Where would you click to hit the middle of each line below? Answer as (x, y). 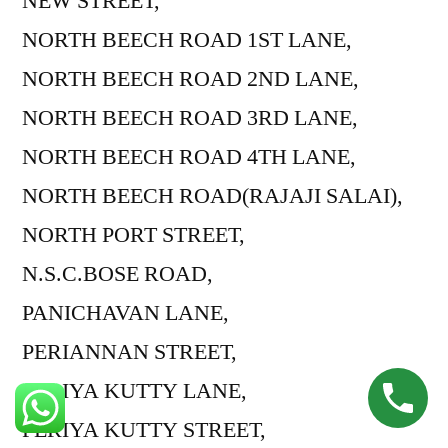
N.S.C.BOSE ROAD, (117, 273)
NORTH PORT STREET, (133, 234)
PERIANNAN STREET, (129, 351)
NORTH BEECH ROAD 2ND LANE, (190, 78)
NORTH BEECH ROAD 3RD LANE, (190, 117)
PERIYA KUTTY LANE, (134, 390)
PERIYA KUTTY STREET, (144, 429)
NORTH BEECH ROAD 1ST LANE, (187, 39)
